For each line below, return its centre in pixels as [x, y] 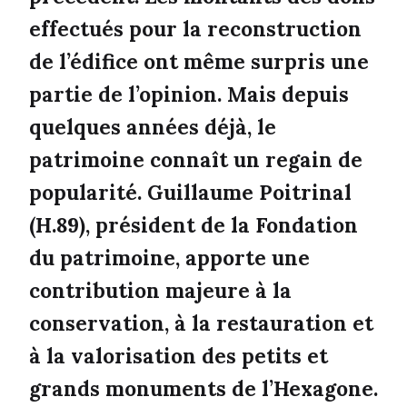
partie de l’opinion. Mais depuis [189, 94]
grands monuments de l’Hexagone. [203, 389]
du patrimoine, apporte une [169, 258]
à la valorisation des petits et [179, 356]
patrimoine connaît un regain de [196, 160]
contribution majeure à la [160, 291]
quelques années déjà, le [153, 127]
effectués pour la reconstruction [195, 29]
